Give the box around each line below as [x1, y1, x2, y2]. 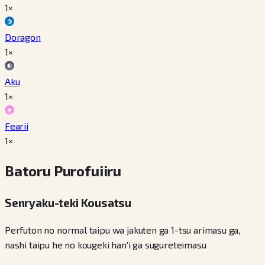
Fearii [5, 120, 28, 132]
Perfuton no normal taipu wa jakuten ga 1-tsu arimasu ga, [5, 224, 241, 235]
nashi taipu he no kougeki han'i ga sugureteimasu [5, 238, 206, 250]
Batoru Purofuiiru [5, 162, 122, 180]
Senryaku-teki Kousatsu [5, 196, 132, 210]
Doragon [5, 31, 41, 43]
